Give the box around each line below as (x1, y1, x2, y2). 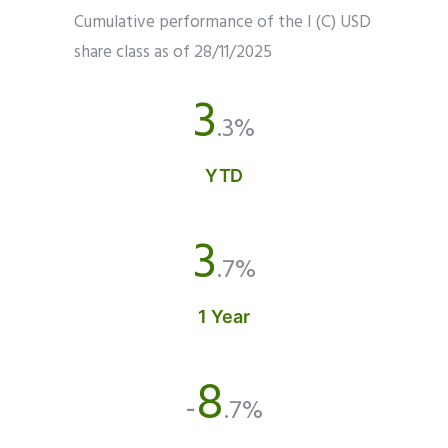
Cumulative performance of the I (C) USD (74, 8, 371, 36)
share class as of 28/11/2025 (74, 38, 272, 66)
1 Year (198, 305, 250, 327)
